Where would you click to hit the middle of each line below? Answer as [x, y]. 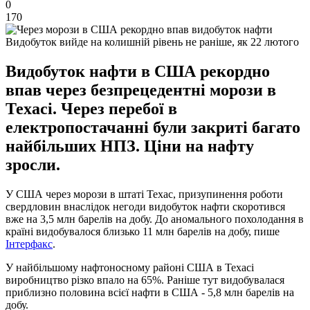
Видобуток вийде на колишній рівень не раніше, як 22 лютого [152, 42]
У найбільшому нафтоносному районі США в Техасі [130, 267]
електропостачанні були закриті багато [153, 127]
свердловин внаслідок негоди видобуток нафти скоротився [145, 206]
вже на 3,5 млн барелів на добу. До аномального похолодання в [155, 219]
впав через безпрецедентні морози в [141, 90]
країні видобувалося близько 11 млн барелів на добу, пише [143, 231]
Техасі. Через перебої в [91, 108]
